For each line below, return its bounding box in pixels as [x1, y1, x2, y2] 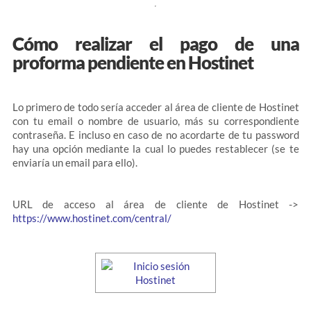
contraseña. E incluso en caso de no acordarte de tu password [12, 128, 299, 141]
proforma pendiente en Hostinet [12, 51, 253, 74]
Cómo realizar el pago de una [12, 33, 299, 55]
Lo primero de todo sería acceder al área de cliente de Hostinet [12, 101, 299, 113]
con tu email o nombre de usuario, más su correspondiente [12, 115, 299, 127]
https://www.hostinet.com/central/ [12, 212, 171, 224]
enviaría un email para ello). [12, 156, 137, 169]
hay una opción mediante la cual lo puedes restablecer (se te [12, 142, 299, 155]
